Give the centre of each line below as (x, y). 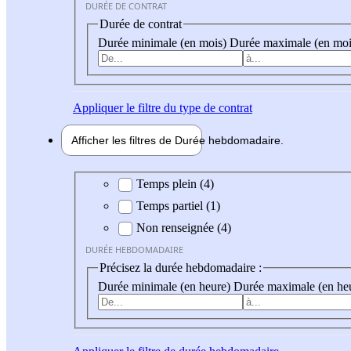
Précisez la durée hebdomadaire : (181, 268)
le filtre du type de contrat (188, 107)
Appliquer (98, 107)
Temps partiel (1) (178, 206)
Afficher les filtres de (123, 140)
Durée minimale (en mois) (164, 42)
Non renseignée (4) (184, 228)
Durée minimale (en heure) (166, 286)
